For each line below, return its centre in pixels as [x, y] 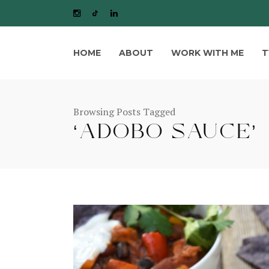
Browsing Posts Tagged [124, 112]
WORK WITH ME [207, 53]
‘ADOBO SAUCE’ [165, 135]
